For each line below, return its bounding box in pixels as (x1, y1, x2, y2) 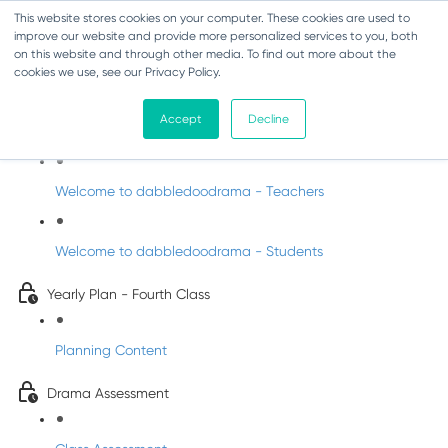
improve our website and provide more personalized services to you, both (14, 29, 418, 43)
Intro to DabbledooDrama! (47, 127, 216, 143)
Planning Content (55, 342, 167, 358)
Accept (159, 112, 202, 126)
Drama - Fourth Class (31, 82, 237, 106)
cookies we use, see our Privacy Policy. (14, 65, 221, 79)
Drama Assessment (47, 385, 169, 401)
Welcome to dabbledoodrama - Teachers (55, 183, 324, 199)
